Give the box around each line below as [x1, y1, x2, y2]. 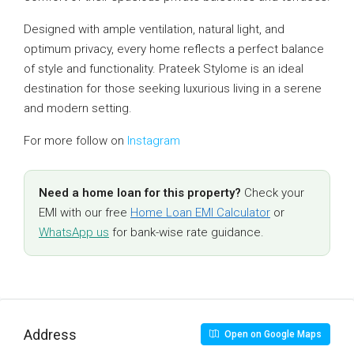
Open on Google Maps [222, 329, 322, 340]
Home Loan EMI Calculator [130, 205, 270, 220]
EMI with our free [39, 205, 130, 220]
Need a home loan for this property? [39, 186, 241, 200]
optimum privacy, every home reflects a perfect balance [24, 42, 324, 56]
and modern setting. [24, 101, 132, 115]
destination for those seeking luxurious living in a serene [24, 81, 322, 96]
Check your [241, 186, 304, 200]
